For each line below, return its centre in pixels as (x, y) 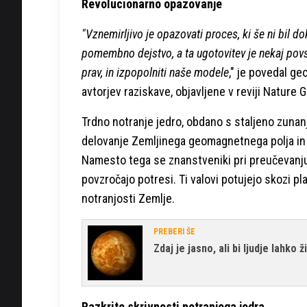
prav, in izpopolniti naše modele (155, 72)
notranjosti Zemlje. (128, 198)
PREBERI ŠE (174, 231)
